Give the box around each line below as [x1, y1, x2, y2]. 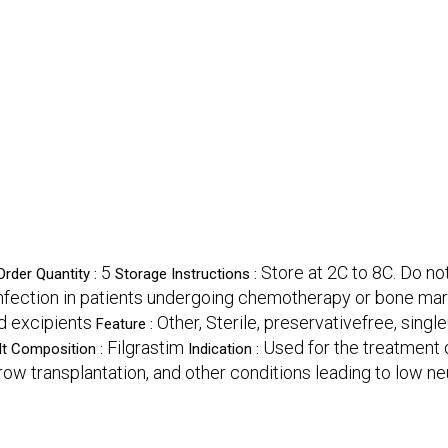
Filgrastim [107, 337, 184, 359]
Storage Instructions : [115, 265, 261, 284]
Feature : [96, 315, 157, 334]
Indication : [188, 340, 263, 359]
